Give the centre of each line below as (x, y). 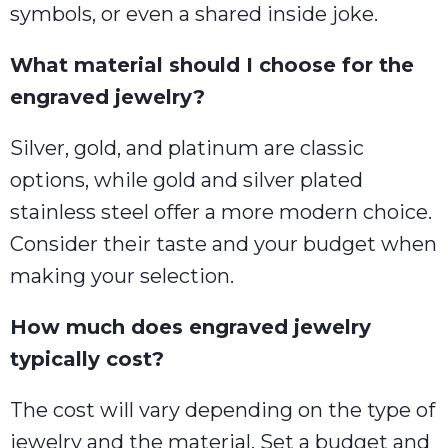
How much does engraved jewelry (190, 326)
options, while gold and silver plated (186, 179)
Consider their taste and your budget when (223, 243)
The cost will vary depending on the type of (222, 409)
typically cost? (87, 358)
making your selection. (122, 275)
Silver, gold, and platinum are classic (187, 147)
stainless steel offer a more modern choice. (221, 211)
